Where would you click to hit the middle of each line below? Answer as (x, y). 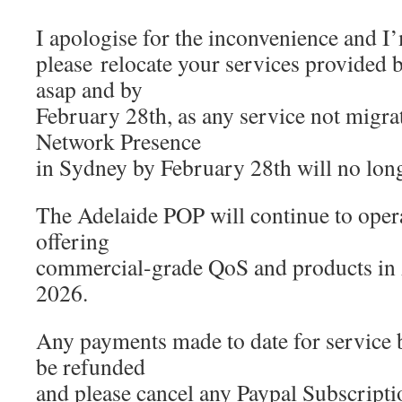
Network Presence (118, 141)
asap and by (89, 89)
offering (73, 240)
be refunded (91, 366)
